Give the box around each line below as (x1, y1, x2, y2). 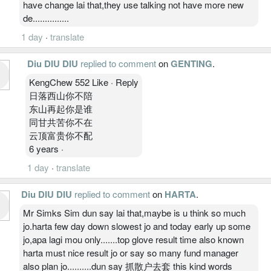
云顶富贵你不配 (29, 128, 93, 142)
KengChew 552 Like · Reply (29, 75, 139, 88)
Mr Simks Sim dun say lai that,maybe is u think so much (23, 206, 246, 219)
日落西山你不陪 (29, 88, 93, 102)
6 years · (29, 142, 64, 155)
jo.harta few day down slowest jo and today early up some (23, 219, 250, 232)
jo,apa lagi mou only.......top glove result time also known (23, 232, 244, 246)
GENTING (171, 56, 212, 70)
